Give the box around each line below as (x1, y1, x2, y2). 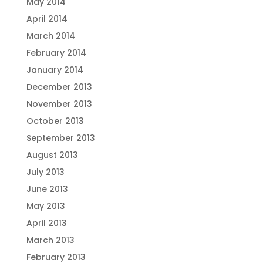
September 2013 (26, 132, 95, 144)
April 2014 (26, 13, 68, 25)
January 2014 (26, 64, 83, 76)
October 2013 (26, 115, 84, 127)
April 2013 (26, 217, 67, 229)
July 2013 (26, 166, 65, 178)
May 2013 (26, 200, 65, 212)
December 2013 (26, 81, 92, 93)
